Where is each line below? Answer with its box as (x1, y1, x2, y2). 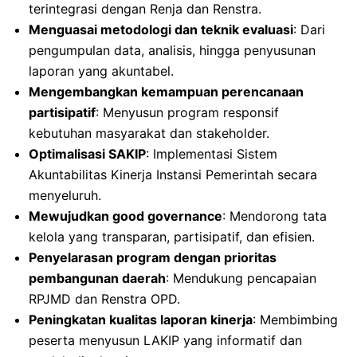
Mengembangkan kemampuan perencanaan (29, 83, 304, 100)
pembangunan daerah (29, 269, 166, 286)
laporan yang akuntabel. (29, 62, 174, 79)
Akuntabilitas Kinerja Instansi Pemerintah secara (29, 166, 317, 182)
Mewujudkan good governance (29, 207, 222, 224)
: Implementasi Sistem (146, 145, 277, 162)
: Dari (293, 21, 325, 37)
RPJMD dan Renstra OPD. (29, 290, 180, 307)
